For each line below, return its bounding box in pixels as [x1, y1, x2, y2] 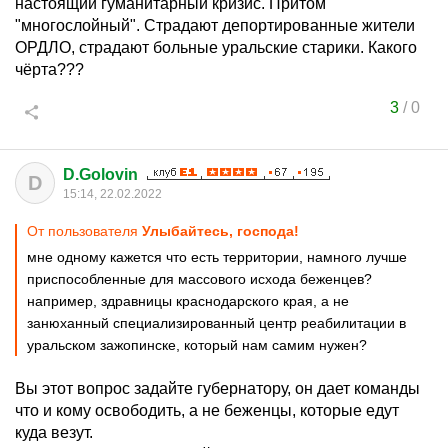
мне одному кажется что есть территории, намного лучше [27, 249, 407, 265]
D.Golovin [63, 166, 138, 183]
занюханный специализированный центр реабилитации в [27, 315, 406, 331]
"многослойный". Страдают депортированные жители [15, 17, 415, 34]
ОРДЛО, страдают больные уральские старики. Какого [15, 39, 417, 56]
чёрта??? [15, 61, 84, 78]
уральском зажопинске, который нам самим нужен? [27, 337, 367, 353]
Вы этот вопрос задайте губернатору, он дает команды [15, 380, 420, 397]
